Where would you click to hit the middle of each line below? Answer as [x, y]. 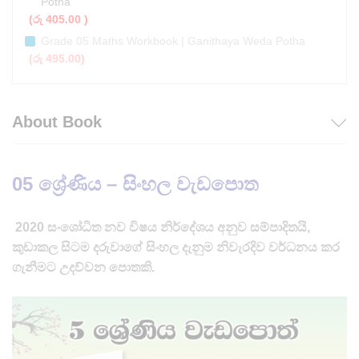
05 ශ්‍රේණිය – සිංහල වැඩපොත [135, 184]
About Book [57, 122]
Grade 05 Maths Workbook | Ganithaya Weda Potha [173, 41]
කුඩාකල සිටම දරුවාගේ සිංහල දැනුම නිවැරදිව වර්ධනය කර [176, 248]
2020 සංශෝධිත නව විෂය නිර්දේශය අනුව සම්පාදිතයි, [161, 228]
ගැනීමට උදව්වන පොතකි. [83, 268]
